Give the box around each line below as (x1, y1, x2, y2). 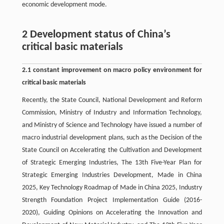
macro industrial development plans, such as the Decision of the (21, 134, 202, 141)
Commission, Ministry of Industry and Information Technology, (21, 109, 202, 116)
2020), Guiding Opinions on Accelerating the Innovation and (21, 209, 202, 216)
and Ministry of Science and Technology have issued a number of (21, 121, 202, 129)
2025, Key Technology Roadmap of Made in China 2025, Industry (21, 184, 202, 191)
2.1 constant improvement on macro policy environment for (21, 66, 202, 74)
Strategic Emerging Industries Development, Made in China (21, 171, 202, 179)
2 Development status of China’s (21, 29, 170, 40)
